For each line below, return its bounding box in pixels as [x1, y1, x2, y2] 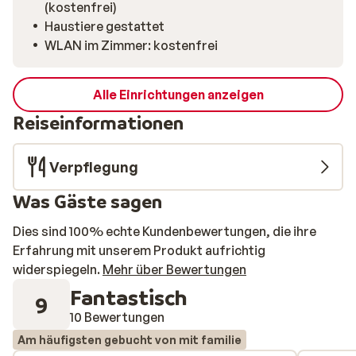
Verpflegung [49, 158, 138, 176]
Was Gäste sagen [13, 190, 162, 214]
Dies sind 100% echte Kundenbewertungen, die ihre [13, 223, 316, 240]
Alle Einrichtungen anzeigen [92, 87, 264, 103]
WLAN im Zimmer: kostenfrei [44, 37, 218, 54]
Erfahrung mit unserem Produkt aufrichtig [13, 242, 265, 259]
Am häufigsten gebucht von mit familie [17, 333, 242, 347]
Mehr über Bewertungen [103, 261, 246, 278]
